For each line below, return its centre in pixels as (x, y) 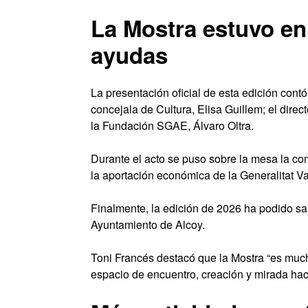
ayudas (129, 54)
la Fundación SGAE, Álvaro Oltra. (172, 125)
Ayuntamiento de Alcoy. (148, 224)
